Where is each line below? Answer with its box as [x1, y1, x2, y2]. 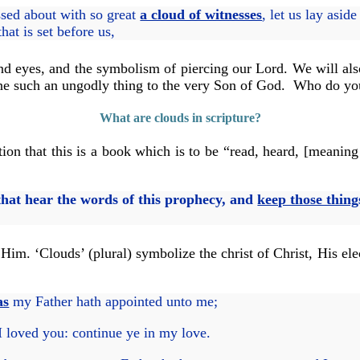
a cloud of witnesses [140, 6, 263, 22]
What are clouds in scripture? [99, 111, 261, 125]
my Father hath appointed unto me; [9, 293, 219, 310]
